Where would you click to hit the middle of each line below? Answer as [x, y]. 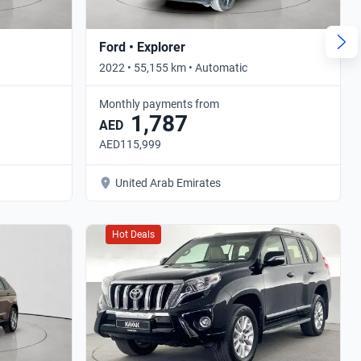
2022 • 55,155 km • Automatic [173, 67]
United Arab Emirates [168, 183]
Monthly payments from [159, 104]
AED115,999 [130, 144]
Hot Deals [133, 234]
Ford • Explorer [142, 47]
